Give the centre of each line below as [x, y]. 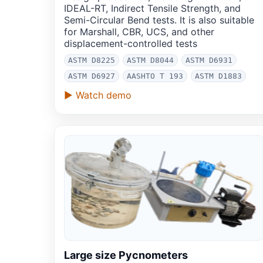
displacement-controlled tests [131, 44]
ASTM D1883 [218, 76]
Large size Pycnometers [126, 255]
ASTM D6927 [92, 76]
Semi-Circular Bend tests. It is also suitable [159, 20]
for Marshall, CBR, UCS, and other [139, 32]
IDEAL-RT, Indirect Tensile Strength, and [152, 9]
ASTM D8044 [150, 60]
